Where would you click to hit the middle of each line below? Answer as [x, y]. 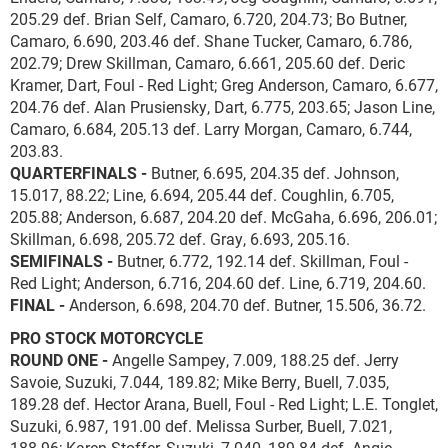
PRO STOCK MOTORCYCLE [106, 337]
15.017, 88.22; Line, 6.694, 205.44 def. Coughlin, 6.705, [202, 194]
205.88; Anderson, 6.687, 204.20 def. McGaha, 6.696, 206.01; [223, 216]
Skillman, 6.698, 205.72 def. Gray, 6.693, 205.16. [180, 238]
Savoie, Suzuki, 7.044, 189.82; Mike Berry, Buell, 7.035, [199, 381]
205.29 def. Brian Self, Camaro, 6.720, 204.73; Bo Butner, [208, 18]
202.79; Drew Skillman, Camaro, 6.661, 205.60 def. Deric [207, 62]
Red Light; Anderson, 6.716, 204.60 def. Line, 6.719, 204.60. [218, 282]
